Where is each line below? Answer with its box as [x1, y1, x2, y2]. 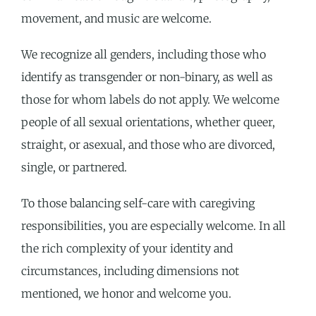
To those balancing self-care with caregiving [21, 196, 255, 211]
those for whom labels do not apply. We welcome [21, 92, 279, 107]
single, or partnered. [21, 159, 127, 174]
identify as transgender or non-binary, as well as [21, 69, 273, 84]
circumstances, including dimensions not [21, 264, 239, 279]
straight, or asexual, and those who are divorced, [21, 137, 275, 152]
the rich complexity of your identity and [21, 241, 233, 256]
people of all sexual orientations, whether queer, [21, 114, 275, 129]
